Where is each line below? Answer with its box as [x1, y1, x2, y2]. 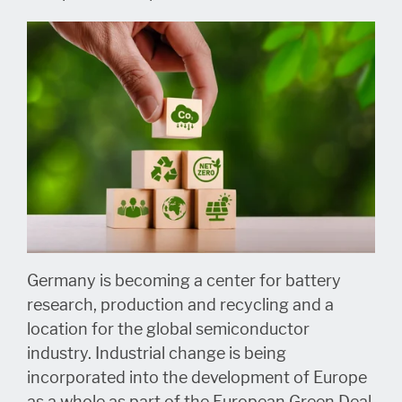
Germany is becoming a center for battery [27, 271, 341, 292]
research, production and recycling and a [27, 295, 334, 316]
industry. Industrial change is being [27, 344, 286, 364]
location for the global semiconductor [27, 319, 310, 340]
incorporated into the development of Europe [27, 368, 367, 389]
